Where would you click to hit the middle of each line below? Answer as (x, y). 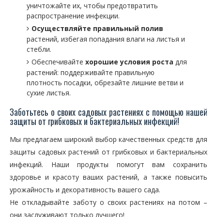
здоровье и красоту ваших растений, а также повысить (108, 177)
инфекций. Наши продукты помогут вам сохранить (108, 164)
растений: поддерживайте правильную (91, 72)
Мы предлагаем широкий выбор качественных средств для (108, 139)
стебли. (39, 49)
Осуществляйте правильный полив (97, 28)
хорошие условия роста (129, 62)
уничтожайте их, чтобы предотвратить (92, 6)
